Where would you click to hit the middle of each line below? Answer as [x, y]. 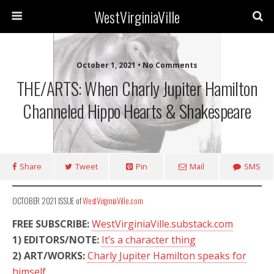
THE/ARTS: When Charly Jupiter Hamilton [137, 88]
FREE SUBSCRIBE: [52, 224]
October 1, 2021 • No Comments [137, 65]
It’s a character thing [149, 240]
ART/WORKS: [56, 256]
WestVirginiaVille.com [113, 201]
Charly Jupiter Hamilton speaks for [167, 256]
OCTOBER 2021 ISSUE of [48, 201]
